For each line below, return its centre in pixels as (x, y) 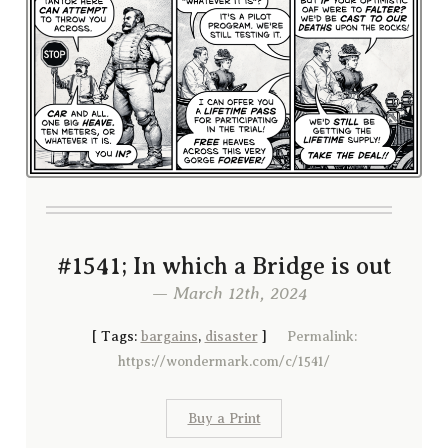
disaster (231, 336)
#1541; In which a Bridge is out (224, 265)
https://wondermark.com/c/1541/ (224, 361)
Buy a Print (224, 418)
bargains (169, 336)
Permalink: (321, 336)
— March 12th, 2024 (224, 292)
